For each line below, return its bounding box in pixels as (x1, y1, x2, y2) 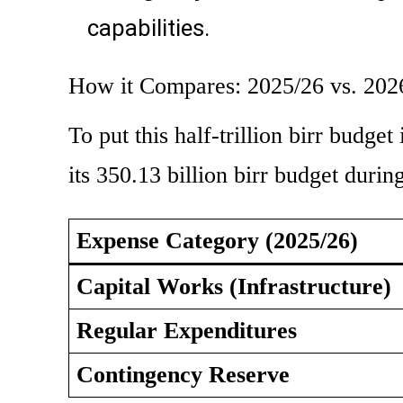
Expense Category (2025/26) (76, 228, 358, 255)
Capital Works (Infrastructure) (76, 273, 391, 300)
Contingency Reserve (76, 362, 290, 389)
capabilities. (87, 14, 210, 42)
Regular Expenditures (76, 318, 297, 345)
